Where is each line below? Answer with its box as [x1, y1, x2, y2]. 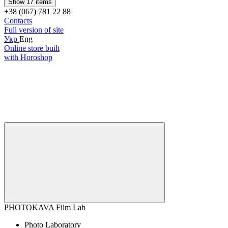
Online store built [4, 43, 60, 52]
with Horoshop [4, 52, 52, 62]
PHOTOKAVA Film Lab [4, 203, 85, 212]
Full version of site [4, 25, 64, 34]
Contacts [4, 16, 32, 25]
